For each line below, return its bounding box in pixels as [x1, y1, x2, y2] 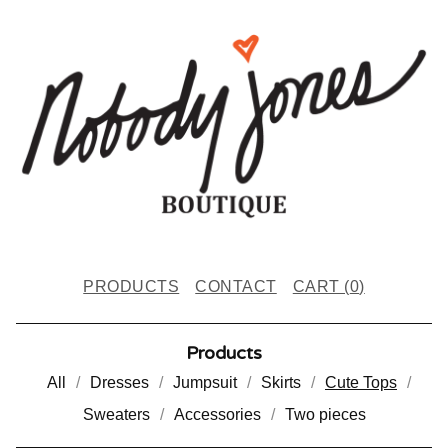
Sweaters [82, 405, 150, 423]
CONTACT [195, 277, 277, 295]
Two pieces [284, 405, 366, 423]
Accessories [173, 405, 261, 423]
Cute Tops [325, 373, 397, 391]
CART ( [292, 277, 350, 295]
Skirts [261, 373, 301, 391]
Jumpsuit [173, 373, 237, 391]
